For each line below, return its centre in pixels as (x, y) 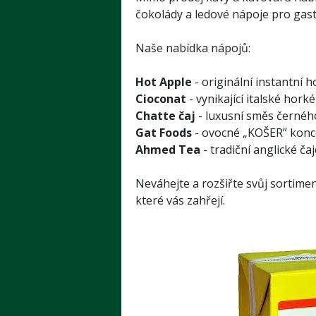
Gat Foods (164, 132)
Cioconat (161, 98)
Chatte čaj (165, 115)
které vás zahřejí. (180, 200)
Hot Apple (164, 81)
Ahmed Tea (168, 149)
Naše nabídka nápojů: (193, 48)
